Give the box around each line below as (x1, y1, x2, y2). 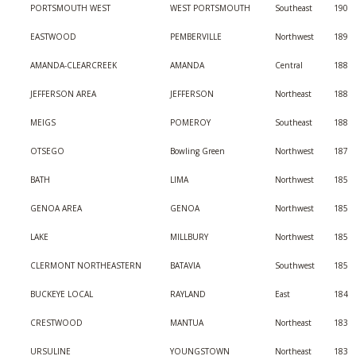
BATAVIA (170, 260, 200, 271)
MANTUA (170, 317, 203, 328)
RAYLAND (170, 288, 206, 300)
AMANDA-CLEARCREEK (30, 60, 117, 71)
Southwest (275, 260, 315, 271)
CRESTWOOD (30, 317, 83, 328)
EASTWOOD (30, 31, 76, 42)
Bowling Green (170, 145, 225, 157)
